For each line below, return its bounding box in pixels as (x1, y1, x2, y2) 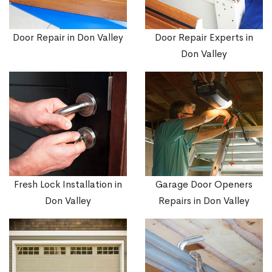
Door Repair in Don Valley (13, 30, 123, 44)
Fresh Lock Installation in (14, 178, 122, 191)
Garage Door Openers (155, 178, 253, 191)
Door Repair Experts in (155, 30, 253, 44)
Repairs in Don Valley (158, 194, 250, 208)
